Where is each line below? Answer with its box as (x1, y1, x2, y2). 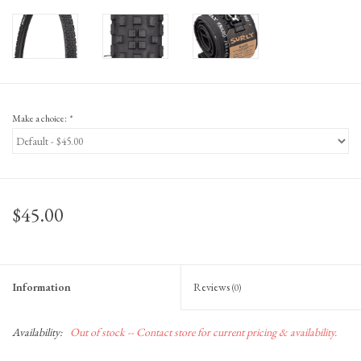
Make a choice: (12, 112, 68, 126)
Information (12, 280, 71, 295)
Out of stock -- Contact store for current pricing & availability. (70, 325, 337, 340)
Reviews (193, 280, 232, 295)
